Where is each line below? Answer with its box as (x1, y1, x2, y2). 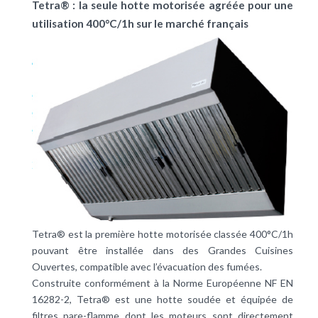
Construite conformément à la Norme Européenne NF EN (32, 277, 293, 290)
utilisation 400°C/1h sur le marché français (32, 17, 248, 31)
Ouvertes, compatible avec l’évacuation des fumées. (32, 261, 262, 273)
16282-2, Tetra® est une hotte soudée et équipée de (32, 293, 293, 306)
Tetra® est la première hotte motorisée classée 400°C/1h (32, 228, 293, 241)
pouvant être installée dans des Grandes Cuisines (32, 244, 293, 257)
